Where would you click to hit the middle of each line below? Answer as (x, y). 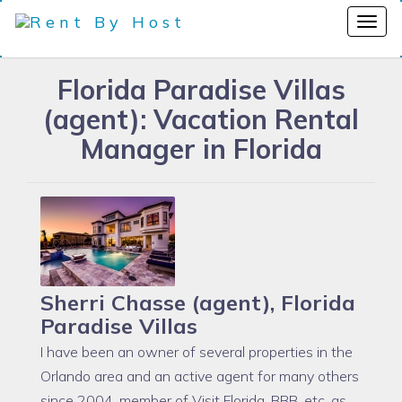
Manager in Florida (201, 149)
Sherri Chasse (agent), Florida (198, 302)
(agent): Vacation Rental (201, 119)
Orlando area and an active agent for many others (200, 376)
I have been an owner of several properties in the (197, 352)
